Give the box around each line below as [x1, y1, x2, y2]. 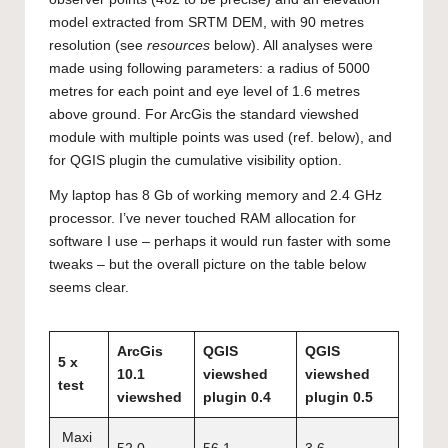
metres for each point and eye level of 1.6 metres [49, 83, 360, 99]
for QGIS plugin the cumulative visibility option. [49, 152, 342, 168]
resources [147, 37, 210, 53]
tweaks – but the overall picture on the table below [49, 256, 366, 272]
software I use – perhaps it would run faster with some [49, 233, 391, 249]
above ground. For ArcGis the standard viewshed [49, 106, 359, 122]
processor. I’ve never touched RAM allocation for [49, 210, 356, 226]
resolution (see [49, 37, 147, 53]
